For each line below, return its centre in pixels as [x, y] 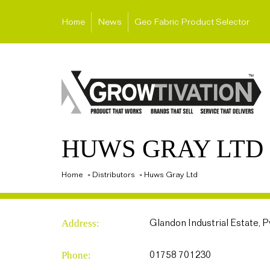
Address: [80, 223]
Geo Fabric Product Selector [192, 22]
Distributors [114, 175]
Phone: [76, 255]
